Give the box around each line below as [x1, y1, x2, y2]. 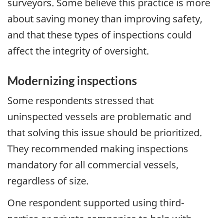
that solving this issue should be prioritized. [7, 126, 202, 140]
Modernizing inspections [7, 73, 137, 88]
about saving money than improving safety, [7, 12, 202, 25]
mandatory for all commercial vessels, [7, 158, 179, 172]
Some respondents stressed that [7, 94, 154, 108]
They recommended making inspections [7, 142, 188, 156]
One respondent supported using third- [7, 196, 184, 209]
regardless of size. [7, 174, 89, 188]
